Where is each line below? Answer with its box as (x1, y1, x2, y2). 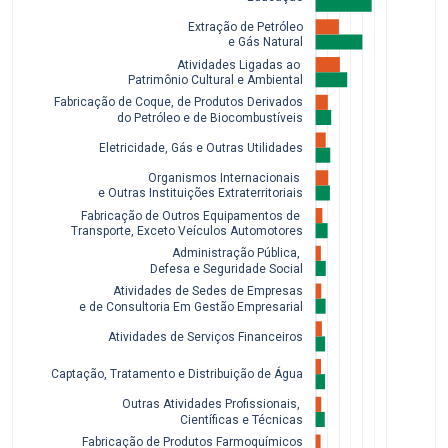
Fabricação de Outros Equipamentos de (81, 208, 303, 223)
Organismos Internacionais (148, 170, 303, 185)
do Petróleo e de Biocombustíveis (114, 110, 303, 125)
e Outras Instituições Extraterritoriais (98, 186, 303, 201)
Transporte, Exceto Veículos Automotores (71, 223, 303, 238)
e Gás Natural (225, 35, 303, 50)
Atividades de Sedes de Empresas (113, 283, 303, 298)
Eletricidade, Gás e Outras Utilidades (99, 140, 303, 155)
